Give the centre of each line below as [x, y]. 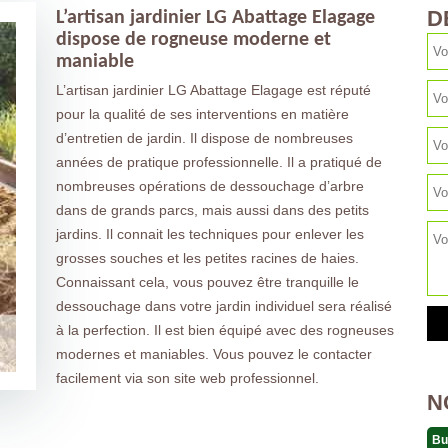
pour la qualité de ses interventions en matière [202, 114]
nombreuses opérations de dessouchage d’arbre [209, 186]
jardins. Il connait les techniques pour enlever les [209, 234]
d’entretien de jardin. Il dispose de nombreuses [204, 138]
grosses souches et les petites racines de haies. [207, 258]
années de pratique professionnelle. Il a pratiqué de [218, 162]
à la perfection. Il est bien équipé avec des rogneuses [224, 330]
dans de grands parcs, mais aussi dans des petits [212, 210]
